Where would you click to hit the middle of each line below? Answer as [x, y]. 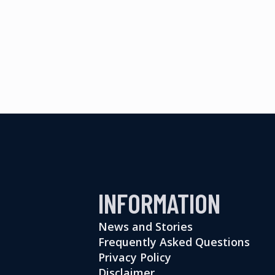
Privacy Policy [134, 258]
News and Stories [145, 227]
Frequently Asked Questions [174, 242]
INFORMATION [159, 203]
